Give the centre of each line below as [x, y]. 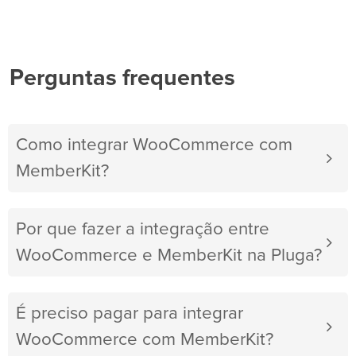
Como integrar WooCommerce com [154, 145]
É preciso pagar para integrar [130, 314]
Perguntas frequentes [122, 79]
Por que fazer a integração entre [143, 230]
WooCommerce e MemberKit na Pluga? [169, 256]
